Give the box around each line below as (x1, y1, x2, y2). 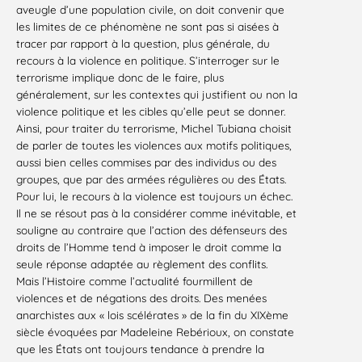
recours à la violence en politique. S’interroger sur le (16, 53, 280, 68)
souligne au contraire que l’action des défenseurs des (16, 223, 287, 238)
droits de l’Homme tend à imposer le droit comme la (16, 240, 281, 255)
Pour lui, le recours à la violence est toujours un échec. (16, 189, 293, 204)
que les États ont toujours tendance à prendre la (16, 342, 264, 356)
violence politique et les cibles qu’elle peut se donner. (16, 104, 285, 119)
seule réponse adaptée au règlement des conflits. (16, 257, 267, 271)
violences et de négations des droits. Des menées (16, 291, 267, 305)
